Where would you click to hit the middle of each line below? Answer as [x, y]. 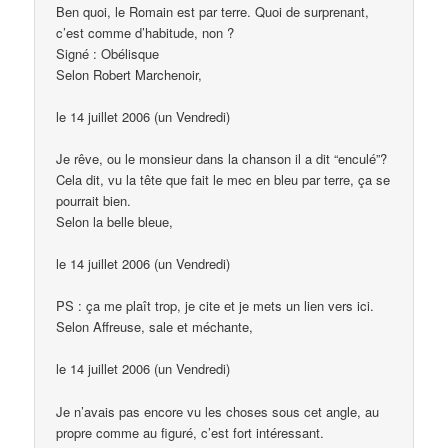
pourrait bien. [94, 201]
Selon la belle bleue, [115, 222]
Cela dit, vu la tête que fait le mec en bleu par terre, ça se [223, 180]
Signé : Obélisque [108, 53]
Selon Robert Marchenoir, [129, 74]
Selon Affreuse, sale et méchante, [155, 327]
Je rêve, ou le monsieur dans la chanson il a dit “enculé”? [222, 159]
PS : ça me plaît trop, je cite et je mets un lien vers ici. [215, 306]
